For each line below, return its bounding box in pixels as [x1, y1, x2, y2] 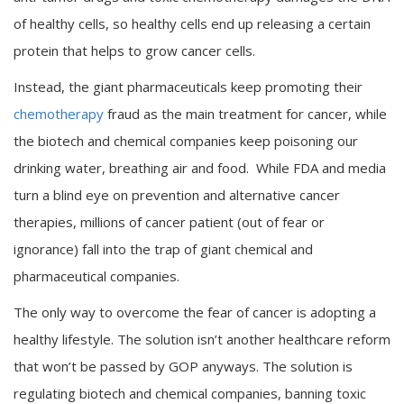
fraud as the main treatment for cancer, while [104, 105, 387, 124]
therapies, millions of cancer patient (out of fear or [14, 213, 325, 232]
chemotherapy [14, 105, 104, 124]
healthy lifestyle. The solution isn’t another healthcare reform [14, 330, 390, 349]
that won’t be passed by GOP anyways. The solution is [14, 357, 353, 376]
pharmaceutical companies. [14, 267, 179, 286]
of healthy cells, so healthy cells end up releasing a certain [14, 14, 371, 33]
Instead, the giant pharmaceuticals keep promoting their [14, 78, 363, 96]
